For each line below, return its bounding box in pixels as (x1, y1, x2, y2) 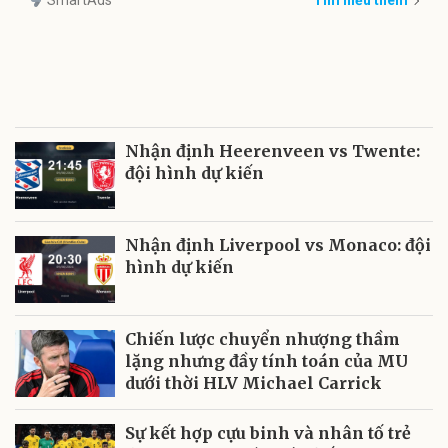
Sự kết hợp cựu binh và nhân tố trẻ (125, 423, 411, 444)
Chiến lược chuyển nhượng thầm (125, 329, 400, 350)
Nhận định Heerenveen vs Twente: (125, 141, 420, 162)
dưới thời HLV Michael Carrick (125, 373, 382, 394)
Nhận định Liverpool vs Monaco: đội (125, 235, 431, 256)
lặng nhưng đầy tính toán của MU (125, 351, 408, 372)
